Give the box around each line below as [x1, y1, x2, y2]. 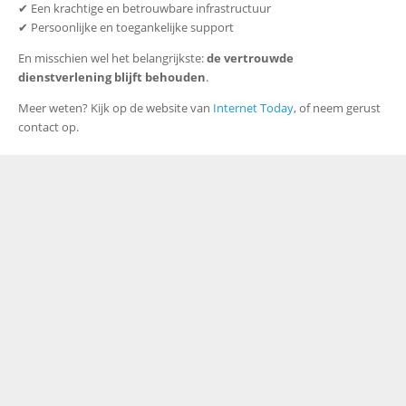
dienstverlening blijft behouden [17, 69, 206, 86]
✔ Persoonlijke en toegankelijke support [17, 19, 234, 36]
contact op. [17, 119, 79, 136]
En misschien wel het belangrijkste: [17, 50, 207, 67]
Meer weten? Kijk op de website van [17, 100, 213, 117]
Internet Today [212, 100, 294, 117]
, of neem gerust [293, 100, 381, 117]
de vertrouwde [206, 50, 294, 67]
